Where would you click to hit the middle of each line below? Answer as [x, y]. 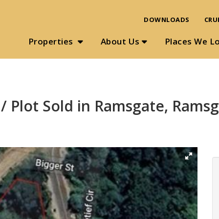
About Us [120, 41]
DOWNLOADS [167, 20]
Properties [52, 41]
